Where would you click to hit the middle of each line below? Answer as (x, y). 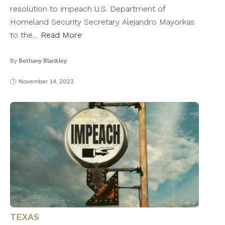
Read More (61, 35)
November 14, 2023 (46, 82)
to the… (25, 35)
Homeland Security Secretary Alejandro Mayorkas (102, 22)
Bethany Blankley (43, 61)
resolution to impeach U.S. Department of (88, 9)
